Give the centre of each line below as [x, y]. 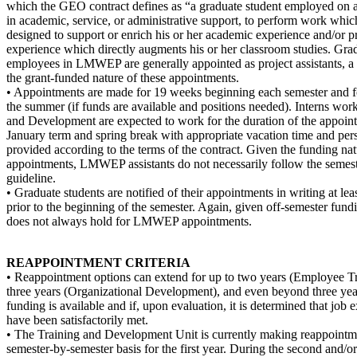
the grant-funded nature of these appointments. [123, 77]
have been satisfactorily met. [77, 320]
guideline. [31, 178]
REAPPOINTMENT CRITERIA [98, 262]
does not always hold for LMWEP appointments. [129, 221]
